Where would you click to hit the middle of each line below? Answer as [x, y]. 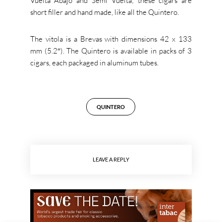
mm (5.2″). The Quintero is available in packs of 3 [111, 51]
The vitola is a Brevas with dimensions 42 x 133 [111, 39]
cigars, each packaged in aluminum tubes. [94, 62]
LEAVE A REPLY [111, 159]
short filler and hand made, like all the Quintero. [104, 12]
